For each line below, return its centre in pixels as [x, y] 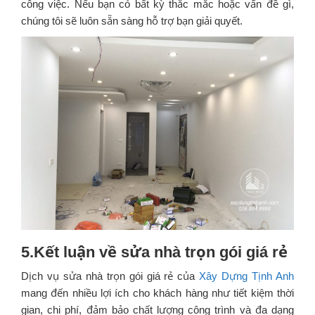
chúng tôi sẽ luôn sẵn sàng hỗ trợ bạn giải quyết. [132, 20]
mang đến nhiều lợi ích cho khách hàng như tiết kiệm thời [157, 292]
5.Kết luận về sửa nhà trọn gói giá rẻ [154, 252]
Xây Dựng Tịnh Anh [246, 276]
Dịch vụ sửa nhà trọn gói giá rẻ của [110, 276]
